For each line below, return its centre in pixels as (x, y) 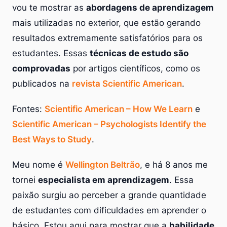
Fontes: (28, 109)
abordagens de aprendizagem (150, 7)
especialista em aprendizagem (104, 180)
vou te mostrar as (49, 7)
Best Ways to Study (52, 139)
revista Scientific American (127, 83)
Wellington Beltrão (103, 164)
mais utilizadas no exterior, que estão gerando (106, 23)
